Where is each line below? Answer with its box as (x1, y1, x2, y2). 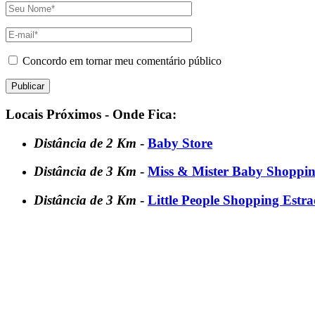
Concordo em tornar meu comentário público (22, 55, 221, 67)
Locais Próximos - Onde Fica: (6, 106, 176, 122)
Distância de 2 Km (34, 135, 140, 150)
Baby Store (148, 135, 212, 150)
